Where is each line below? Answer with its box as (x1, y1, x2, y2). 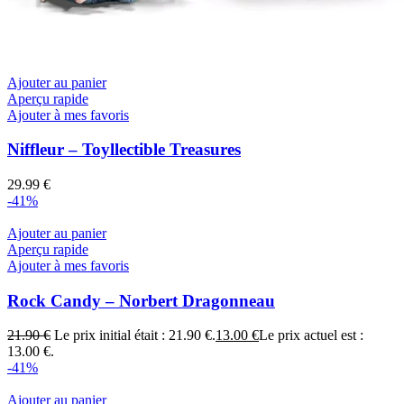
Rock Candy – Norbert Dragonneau (7, 290, 275, 310)
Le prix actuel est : (259, 327, 363, 344)
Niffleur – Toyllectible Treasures (7, 140, 241, 160)
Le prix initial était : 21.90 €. (54, 327, 216, 344)
